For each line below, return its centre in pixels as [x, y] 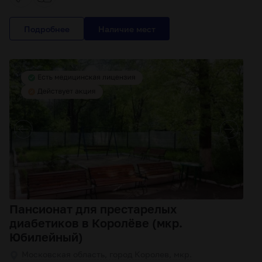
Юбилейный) [46, 237]
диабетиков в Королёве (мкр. [96, 223]
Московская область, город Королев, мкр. [107, 254]
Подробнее [47, 29]
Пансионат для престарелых [93, 209]
